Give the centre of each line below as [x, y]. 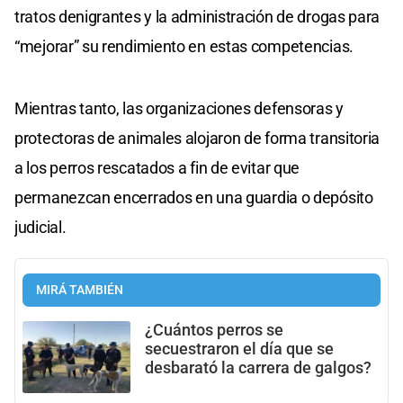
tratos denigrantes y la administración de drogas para [197, 16]
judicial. [40, 227]
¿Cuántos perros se [214, 330]
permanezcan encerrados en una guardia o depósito [194, 197]
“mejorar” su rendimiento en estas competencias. [184, 46]
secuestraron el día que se [239, 349]
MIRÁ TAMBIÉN [80, 290]
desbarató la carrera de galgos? [258, 367]
